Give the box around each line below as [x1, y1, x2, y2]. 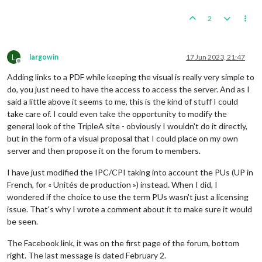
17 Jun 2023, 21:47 [186, 52, 245, 61]
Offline [18, 60, 40, 70]
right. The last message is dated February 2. [7, 250, 166, 260]
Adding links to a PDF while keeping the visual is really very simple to [7, 71, 254, 82]
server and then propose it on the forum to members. [7, 145, 201, 156]
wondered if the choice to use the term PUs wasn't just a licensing [7, 191, 249, 202]
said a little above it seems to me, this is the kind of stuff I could [7, 96, 238, 106]
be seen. [7, 216, 38, 226]
